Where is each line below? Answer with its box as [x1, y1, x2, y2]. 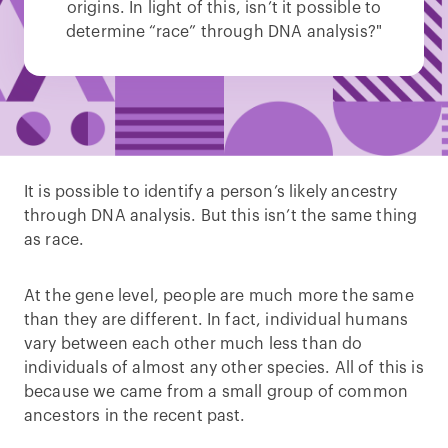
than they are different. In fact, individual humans [24, 312, 409, 328]
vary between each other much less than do [24, 336, 363, 352]
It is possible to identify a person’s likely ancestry [24, 184, 398, 200]
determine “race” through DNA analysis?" [65, 24, 383, 40]
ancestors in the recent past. [24, 408, 246, 424]
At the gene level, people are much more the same [24, 288, 414, 304]
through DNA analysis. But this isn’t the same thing [24, 208, 418, 224]
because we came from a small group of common [24, 384, 409, 400]
